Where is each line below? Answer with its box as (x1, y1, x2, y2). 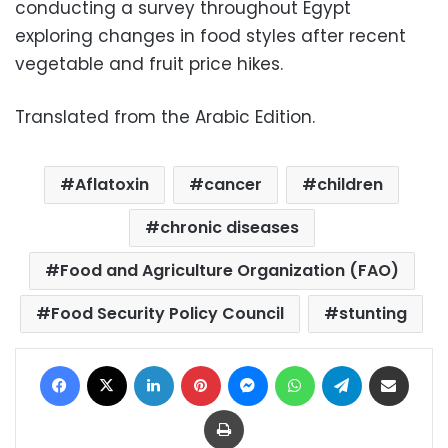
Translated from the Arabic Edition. (15, 105, 315, 129)
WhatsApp (313, 355, 382, 374)
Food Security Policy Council (51, 302, 284, 325)
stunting (339, 302, 407, 325)
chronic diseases (159, 216, 299, 239)
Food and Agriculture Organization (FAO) (59, 259, 399, 282)
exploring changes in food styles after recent (15, 24, 406, 48)
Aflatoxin (75, 173, 149, 196)
